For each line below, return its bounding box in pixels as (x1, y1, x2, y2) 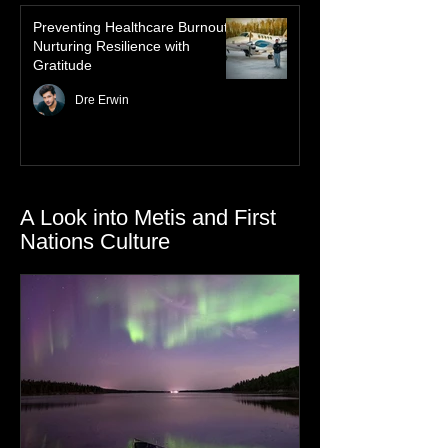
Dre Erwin (75, 133, 129, 147)
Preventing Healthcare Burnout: (33, 59, 232, 75)
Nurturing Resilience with (33, 78, 190, 94)
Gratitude (33, 97, 92, 113)
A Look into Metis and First (20, 245, 276, 270)
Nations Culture (20, 269, 170, 294)
